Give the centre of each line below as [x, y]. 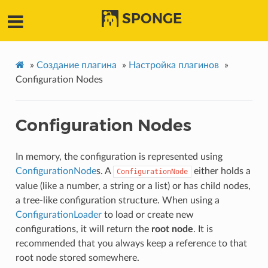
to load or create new [147, 215]
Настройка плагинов [173, 66]
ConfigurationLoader [58, 215]
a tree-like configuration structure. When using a [117, 201]
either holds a [221, 171]
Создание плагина [76, 66]
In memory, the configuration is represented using [119, 157]
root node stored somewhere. [77, 258]
